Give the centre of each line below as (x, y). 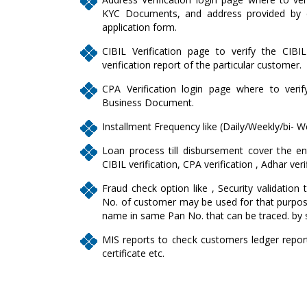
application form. (139, 27)
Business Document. (148, 102)
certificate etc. (133, 253)
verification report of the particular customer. (202, 64)
